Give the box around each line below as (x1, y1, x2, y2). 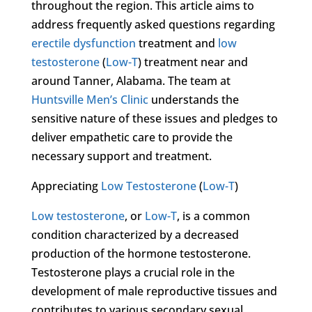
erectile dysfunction (31, 35, 136, 51)
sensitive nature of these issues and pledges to (31, 110, 278, 126)
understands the (148, 91, 239, 107)
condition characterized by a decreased (31, 226, 239, 242)
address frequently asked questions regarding (31, 16, 275, 32)
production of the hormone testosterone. (31, 245, 251, 261)
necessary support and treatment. (31, 148, 212, 164)
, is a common (176, 208, 250, 224)
